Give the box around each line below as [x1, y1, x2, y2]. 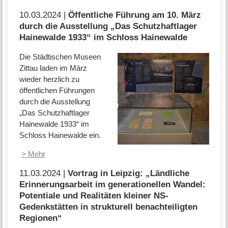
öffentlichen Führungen [19, 85, 95, 95]
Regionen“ [19, 213, 62, 222]
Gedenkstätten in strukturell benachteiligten [19, 202, 197, 211]
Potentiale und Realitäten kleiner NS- [19, 190, 168, 200]
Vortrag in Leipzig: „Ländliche [67, 168, 189, 178]
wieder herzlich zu [19, 74, 79, 83]
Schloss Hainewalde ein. [19, 130, 101, 139]
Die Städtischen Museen [19, 52, 101, 61]
